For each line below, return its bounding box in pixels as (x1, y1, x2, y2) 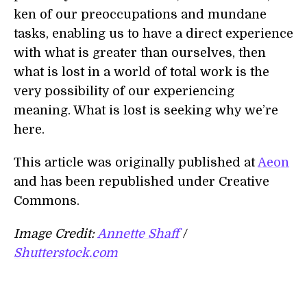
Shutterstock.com (14, 246, 118, 260)
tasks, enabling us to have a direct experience (14, 27, 293, 40)
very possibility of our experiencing (14, 84, 234, 98)
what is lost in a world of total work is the (14, 65, 269, 79)
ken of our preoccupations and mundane (14, 8, 267, 21)
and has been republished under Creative (14, 175, 269, 188)
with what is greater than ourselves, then (14, 46, 266, 60)
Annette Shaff (97, 227, 179, 241)
